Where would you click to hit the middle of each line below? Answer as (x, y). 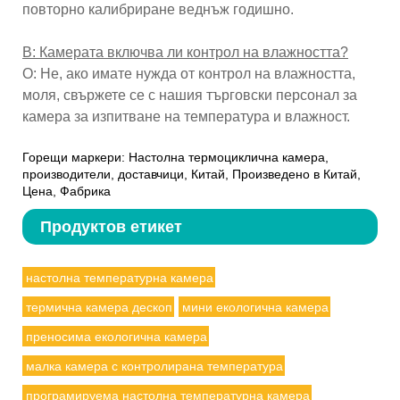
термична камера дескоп (99, 307)
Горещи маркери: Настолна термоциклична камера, (175, 157)
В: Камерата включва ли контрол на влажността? (185, 52)
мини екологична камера (255, 307)
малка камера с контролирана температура (154, 366)
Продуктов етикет (111, 226)
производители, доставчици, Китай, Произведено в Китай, (192, 174)
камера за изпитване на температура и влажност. (186, 116)
